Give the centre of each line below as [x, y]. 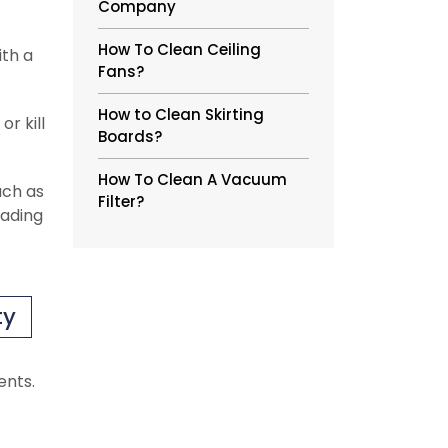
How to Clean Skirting [181, 114]
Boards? [130, 136]
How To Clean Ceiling [179, 49]
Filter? [121, 201]
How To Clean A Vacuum [192, 179]
